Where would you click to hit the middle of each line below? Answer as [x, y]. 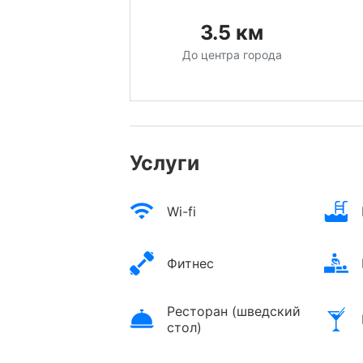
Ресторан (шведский [234, 312]
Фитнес [190, 264]
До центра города [232, 55]
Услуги [164, 163]
